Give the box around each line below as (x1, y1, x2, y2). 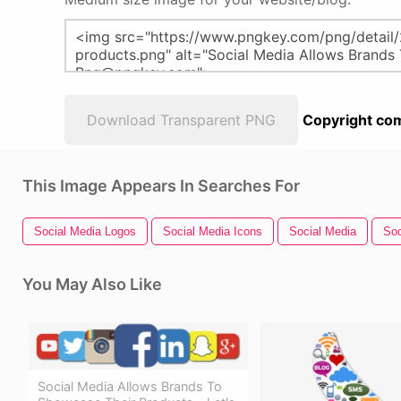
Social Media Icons (163, 225, 262, 238)
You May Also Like (22, 275, 162, 294)
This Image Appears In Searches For (22, 176, 300, 195)
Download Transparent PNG (87, 111, 276, 129)
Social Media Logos (34, 225, 136, 238)
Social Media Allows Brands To (38, 378, 222, 394)
